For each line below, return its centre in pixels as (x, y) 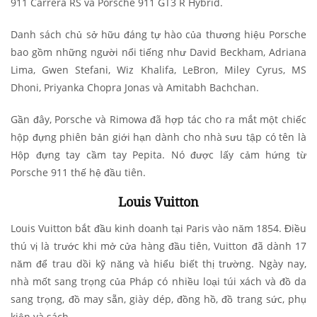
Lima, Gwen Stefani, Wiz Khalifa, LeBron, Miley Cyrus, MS (158, 69)
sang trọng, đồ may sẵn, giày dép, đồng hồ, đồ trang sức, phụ (158, 299)
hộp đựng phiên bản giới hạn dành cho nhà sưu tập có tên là (158, 137)
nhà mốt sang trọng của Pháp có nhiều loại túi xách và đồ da (158, 281)
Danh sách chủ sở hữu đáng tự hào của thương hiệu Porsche (158, 34)
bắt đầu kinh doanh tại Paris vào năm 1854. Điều (191, 228)
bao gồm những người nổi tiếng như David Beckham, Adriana (158, 52)
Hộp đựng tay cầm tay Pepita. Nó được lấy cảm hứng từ (158, 154)
